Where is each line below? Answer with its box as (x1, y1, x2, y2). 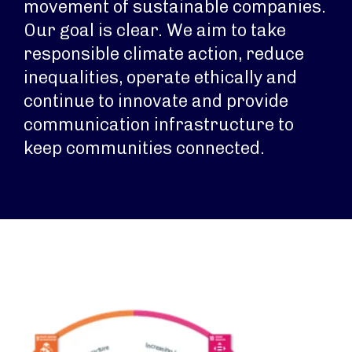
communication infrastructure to (24, 114, 294, 135)
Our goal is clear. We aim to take (24, 20, 286, 41)
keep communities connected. (24, 137, 265, 159)
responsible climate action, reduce (24, 43, 304, 64)
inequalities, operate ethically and (24, 67, 297, 88)
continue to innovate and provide (24, 90, 288, 112)
